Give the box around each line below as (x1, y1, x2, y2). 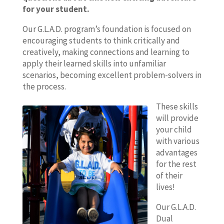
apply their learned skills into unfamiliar (22, 58, 166, 69)
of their (155, 170, 182, 181)
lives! (155, 181, 175, 192)
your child (155, 124, 192, 135)
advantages (155, 147, 197, 158)
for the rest (155, 158, 196, 169)
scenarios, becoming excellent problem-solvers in (22, 69, 201, 80)
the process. (22, 81, 66, 92)
